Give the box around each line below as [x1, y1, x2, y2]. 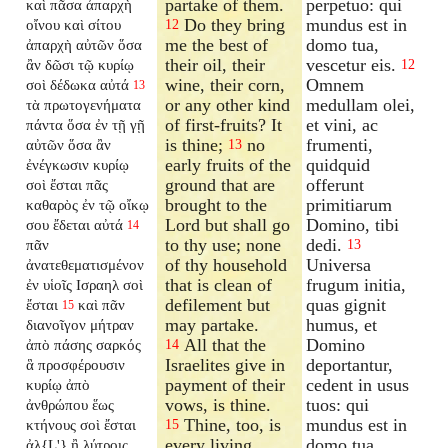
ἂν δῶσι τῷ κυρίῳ [26, 55, 135, 73]
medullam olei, [306, 94, 416, 115]
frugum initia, [306, 274, 407, 295]
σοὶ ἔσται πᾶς [26, 175, 109, 193]
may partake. [165, 314, 260, 335]
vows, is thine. [165, 394, 272, 415]
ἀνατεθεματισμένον [26, 255, 145, 273]
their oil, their [165, 54, 266, 75]
